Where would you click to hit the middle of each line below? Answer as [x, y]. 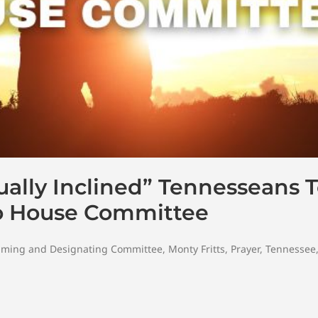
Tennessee [291, 248]
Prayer [245, 248]
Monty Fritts [197, 248]
